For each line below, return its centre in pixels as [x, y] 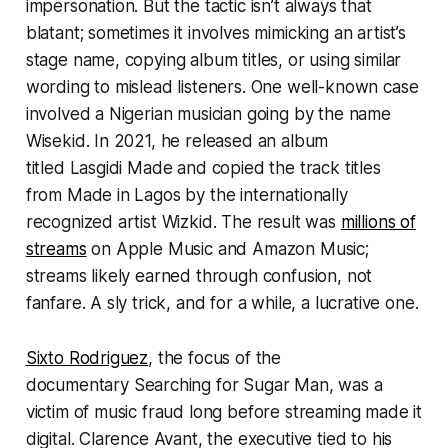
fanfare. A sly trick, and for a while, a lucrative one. [222, 303]
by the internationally [264, 195]
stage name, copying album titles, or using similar [213, 60]
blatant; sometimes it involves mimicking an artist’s [215, 33]
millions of [378, 222]
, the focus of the [215, 358]
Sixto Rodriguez [87, 358]
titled [47, 168]
